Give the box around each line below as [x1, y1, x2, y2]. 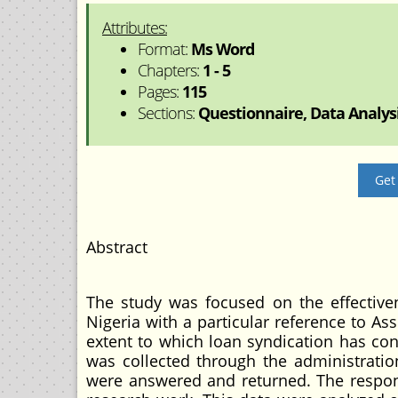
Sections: [138, 102, 198, 123]
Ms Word [191, 38, 254, 60]
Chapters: [138, 60, 203, 81]
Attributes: [102, 17, 167, 38]
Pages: [138, 81, 182, 102]
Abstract [86, 236, 147, 258]
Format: [138, 38, 191, 60]
